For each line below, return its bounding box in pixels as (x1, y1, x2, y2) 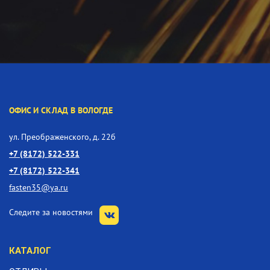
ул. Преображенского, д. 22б (9, 131, 116, 143)
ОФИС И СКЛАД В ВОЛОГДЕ (9, 104, 113, 116)
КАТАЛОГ (9, 245, 51, 257)
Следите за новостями (9, 206, 95, 218)
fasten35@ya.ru (9, 181, 68, 193)
